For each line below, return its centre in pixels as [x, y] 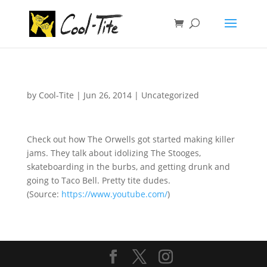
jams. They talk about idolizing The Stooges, [114, 153]
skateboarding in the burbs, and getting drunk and [128, 167]
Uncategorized [170, 95]
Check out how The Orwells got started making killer [131, 139]
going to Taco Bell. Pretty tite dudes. [98, 180]
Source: [44, 194]
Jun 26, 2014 [107, 95]
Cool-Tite [56, 95]
